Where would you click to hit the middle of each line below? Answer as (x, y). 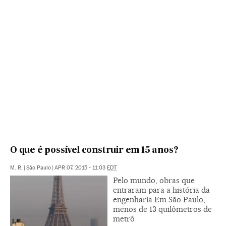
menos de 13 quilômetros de (162, 209)
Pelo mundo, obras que (154, 180)
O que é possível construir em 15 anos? (94, 150)
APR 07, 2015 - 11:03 (81, 167)
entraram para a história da (161, 190)
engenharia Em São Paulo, (159, 199)
